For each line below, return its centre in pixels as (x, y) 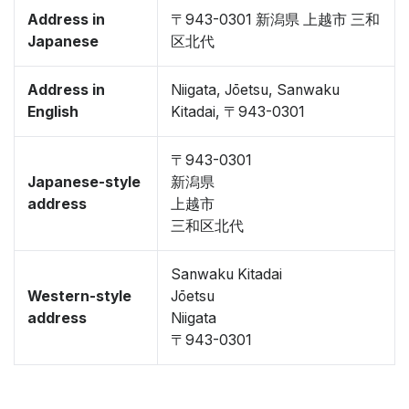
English (53, 112)
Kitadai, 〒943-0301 (238, 112)
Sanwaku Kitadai (226, 274)
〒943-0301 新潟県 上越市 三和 (275, 20)
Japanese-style (84, 182)
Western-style (79, 296)
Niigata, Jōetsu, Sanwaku (255, 90)
